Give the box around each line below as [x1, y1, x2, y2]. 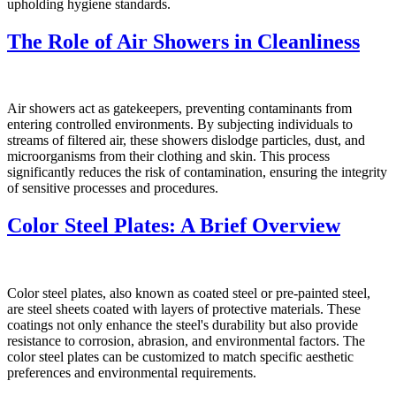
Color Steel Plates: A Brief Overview [7, 214, 340, 238]
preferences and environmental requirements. [7, 365, 256, 381]
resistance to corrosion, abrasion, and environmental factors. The [7, 333, 365, 349]
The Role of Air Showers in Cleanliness [7, 29, 360, 53]
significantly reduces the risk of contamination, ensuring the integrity [7, 164, 387, 180]
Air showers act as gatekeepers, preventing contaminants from [7, 101, 352, 117]
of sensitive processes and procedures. [7, 180, 218, 196]
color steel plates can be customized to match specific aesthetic [7, 349, 354, 365]
